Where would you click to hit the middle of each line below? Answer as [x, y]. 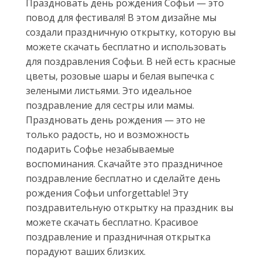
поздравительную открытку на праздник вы [130, 208]
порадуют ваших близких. [86, 251]
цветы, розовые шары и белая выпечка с [120, 76]
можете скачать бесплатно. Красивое [112, 222]
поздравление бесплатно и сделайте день [123, 178]
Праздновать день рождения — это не [116, 120]
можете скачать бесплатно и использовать [126, 47]
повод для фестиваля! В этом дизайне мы [121, 18]
